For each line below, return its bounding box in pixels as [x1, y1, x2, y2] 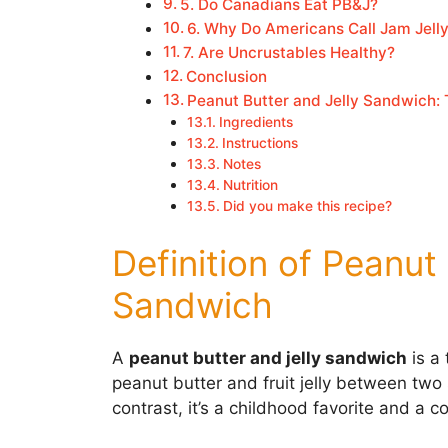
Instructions [221, 134, 298, 151]
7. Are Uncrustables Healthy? [183, 42, 396, 62]
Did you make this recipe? [222, 197, 392, 214]
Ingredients [218, 113, 293, 130]
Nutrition [222, 176, 278, 193]
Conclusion [186, 66, 268, 86]
